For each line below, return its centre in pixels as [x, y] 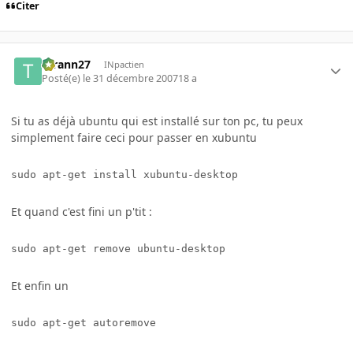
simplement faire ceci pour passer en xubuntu [134, 138]
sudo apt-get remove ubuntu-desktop [118, 249]
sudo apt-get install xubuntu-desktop [124, 175]
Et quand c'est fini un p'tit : [82, 212]
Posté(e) [63, 79]
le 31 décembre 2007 [131, 79]
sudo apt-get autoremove [84, 323]
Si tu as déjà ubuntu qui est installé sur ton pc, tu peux [157, 121]
